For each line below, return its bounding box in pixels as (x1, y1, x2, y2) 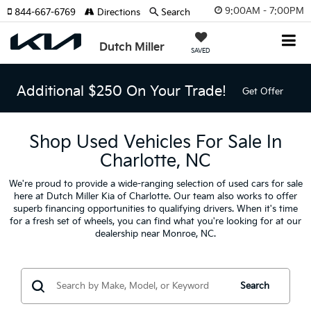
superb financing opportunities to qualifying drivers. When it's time (13, 203, 298, 215)
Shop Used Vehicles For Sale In (29, 132, 282, 153)
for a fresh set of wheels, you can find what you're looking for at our (10, 216, 301, 227)
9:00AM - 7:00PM (225, 5, 304, 17)
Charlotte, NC (100, 151, 211, 172)
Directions (94, 7, 140, 18)
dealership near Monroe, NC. (95, 228, 216, 239)
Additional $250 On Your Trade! (16, 83, 226, 100)
